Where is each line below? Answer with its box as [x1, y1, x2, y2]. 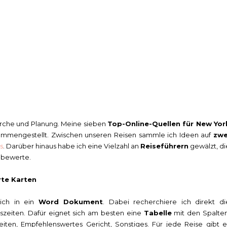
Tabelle [143, 208, 172, 217]
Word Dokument [38, 197, 103, 206]
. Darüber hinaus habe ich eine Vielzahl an [3, 141, 140, 150]
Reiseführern [140, 141, 188, 150]
